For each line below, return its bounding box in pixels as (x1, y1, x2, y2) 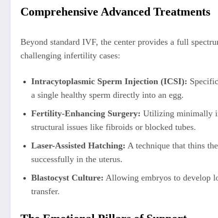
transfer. (31, 186, 60, 197)
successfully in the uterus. (31, 154, 123, 164)
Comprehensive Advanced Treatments (20, 5, 210, 18)
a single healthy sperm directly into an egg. (31, 90, 184, 100)
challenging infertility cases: (20, 50, 120, 60)
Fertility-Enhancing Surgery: (31, 109, 141, 119)
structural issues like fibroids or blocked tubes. (31, 122, 196, 132)
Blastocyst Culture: (31, 173, 104, 183)
